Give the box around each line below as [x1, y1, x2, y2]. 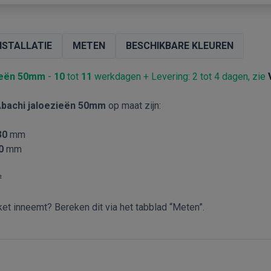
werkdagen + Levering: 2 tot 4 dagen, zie [92, 71, 268, 82]
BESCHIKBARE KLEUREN [126, 40, 233, 51]
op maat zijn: [108, 100, 161, 111]
